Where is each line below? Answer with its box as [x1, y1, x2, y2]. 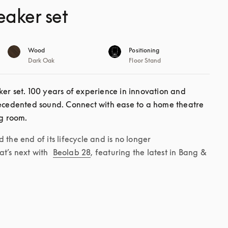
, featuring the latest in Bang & [91, 147, 207, 157]
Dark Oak [27, 56, 55, 64]
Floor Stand [129, 56, 161, 64]
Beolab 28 [52, 147, 91, 157]
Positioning [129, 46, 160, 54]
